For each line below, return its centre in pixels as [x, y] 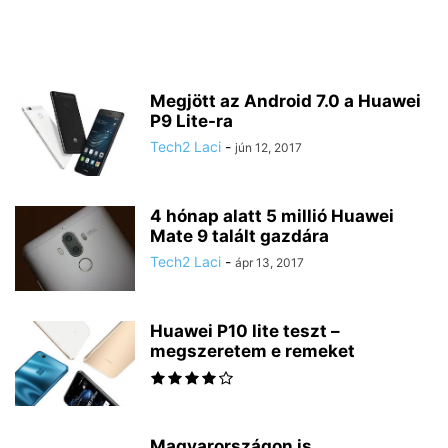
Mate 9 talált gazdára [239, 236]
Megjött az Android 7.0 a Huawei [285, 101]
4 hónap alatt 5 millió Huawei [272, 216]
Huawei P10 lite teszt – [245, 331]
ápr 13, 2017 [269, 263]
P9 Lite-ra [191, 121]
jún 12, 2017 [268, 148]
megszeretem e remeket [252, 351]
